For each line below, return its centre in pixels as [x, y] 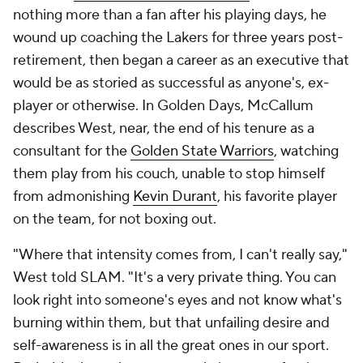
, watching [306, 151]
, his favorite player [277, 196]
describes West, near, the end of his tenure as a [164, 128]
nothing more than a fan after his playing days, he [170, 15]
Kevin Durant [175, 196]
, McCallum [277, 106]
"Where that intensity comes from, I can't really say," [180, 255]
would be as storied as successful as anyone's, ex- [171, 83]
